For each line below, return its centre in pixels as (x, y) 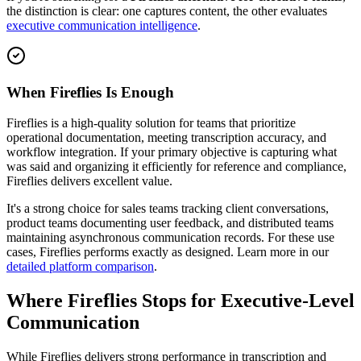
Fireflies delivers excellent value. (89, 181)
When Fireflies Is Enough (90, 92)
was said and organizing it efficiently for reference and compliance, (176, 167)
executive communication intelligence (102, 25)
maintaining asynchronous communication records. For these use (170, 238)
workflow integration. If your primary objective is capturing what (172, 152)
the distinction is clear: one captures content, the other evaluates (167, 10)
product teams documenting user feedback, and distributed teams (170, 223)
